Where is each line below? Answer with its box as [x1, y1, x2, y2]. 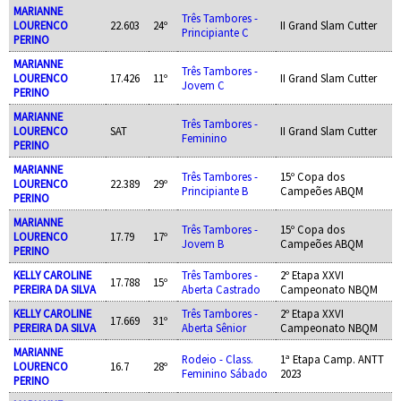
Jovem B [181, 235, 224, 251]
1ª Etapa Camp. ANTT [279, 351, 384, 366]
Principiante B [181, 183, 248, 198]
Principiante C [181, 24, 249, 39]
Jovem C [181, 77, 225, 92]
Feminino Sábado [181, 365, 268, 380]
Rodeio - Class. [181, 351, 253, 366]
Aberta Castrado [181, 281, 260, 296]
